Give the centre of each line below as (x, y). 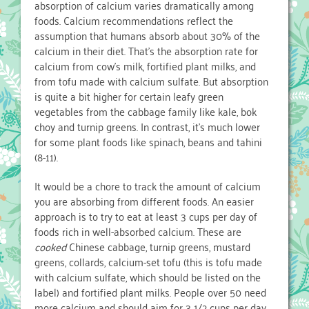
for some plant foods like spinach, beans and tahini (148, 142)
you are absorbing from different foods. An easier (144, 201)
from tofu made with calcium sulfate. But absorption (151, 81)
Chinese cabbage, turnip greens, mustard (160, 247)
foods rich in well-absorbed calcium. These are (138, 231)
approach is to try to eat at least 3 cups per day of (146, 216)
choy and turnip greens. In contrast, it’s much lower (147, 127)
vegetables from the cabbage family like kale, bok (146, 111)
